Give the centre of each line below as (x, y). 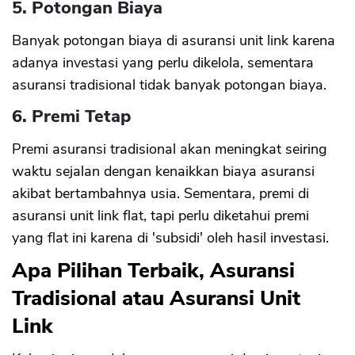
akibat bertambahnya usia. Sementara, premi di (160, 194)
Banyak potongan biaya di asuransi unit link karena (174, 41)
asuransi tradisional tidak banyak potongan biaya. (169, 85)
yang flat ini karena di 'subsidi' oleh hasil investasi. (170, 238)
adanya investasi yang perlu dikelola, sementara (163, 63)
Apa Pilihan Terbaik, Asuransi (153, 271)
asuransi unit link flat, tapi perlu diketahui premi (160, 216)
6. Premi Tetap (71, 117)
